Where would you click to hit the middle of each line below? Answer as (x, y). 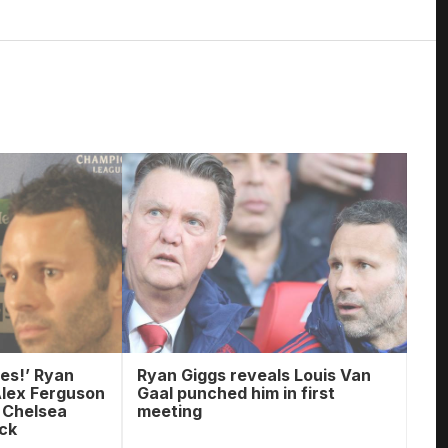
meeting (169, 411)
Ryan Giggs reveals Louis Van (253, 375)
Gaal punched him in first (235, 393)
